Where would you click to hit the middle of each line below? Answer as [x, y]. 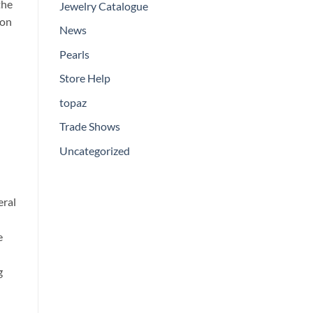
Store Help [85, 78]
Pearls [74, 54]
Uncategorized [94, 151]
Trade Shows [89, 126]
